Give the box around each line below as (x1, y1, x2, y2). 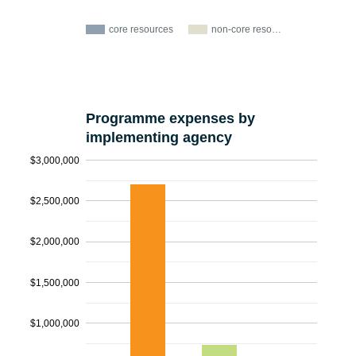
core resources (109, 24, 173, 36)
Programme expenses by (86, 110, 255, 127)
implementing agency (86, 130, 232, 146)
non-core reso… (211, 24, 281, 36)
